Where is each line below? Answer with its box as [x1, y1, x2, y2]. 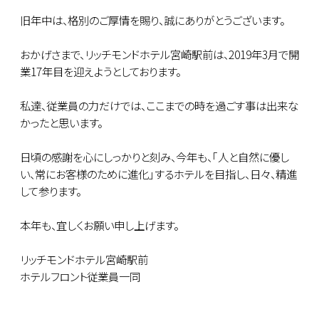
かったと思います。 [20, 114, 103, 130]
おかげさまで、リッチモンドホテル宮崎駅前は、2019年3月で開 [20, 46, 299, 62]
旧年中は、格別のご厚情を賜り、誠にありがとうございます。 [20, 11, 285, 28]
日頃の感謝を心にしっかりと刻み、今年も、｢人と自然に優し [20, 148, 289, 164]
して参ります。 [20, 182, 81, 199]
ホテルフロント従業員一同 [20, 268, 140, 284]
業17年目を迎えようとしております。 [20, 63, 181, 79]
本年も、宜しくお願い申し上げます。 [20, 216, 179, 233]
